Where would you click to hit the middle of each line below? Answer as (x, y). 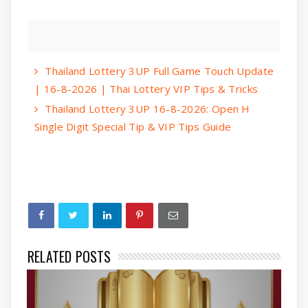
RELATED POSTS (69, 256)
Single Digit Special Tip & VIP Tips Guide (133, 126)
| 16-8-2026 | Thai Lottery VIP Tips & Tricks (146, 88)
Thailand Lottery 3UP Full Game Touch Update (159, 70)
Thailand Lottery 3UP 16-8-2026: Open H (147, 108)
